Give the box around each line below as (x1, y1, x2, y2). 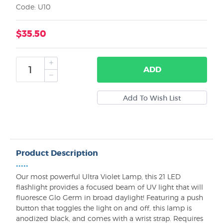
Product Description (16, 148, 98, 159)
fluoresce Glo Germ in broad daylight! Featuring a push (16, 193, 203, 202)
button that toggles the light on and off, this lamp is (16, 204, 192, 213)
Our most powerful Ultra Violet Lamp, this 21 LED (16, 172, 181, 181)
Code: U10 (16, 2, 51, 11)
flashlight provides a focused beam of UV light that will (16, 183, 203, 192)
